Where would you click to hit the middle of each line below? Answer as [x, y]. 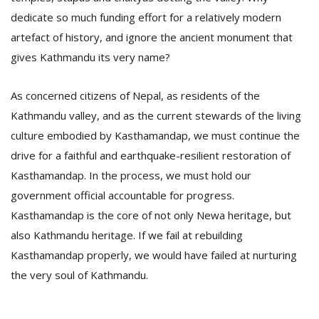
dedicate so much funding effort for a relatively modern [146, 17]
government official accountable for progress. [122, 195]
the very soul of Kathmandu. [79, 275]
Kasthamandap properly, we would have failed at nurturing [154, 255]
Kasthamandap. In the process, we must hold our [131, 175]
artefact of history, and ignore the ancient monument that [152, 37]
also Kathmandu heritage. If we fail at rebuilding [127, 235]
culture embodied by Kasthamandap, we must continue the [155, 135]
